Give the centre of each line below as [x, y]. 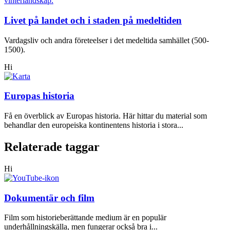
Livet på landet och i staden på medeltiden [93, 20]
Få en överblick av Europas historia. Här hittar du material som [106, 116]
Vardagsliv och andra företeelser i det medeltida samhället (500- [107, 40]
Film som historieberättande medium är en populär [85, 218]
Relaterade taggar [52, 147]
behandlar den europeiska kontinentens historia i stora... [94, 125]
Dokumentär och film [49, 198]
